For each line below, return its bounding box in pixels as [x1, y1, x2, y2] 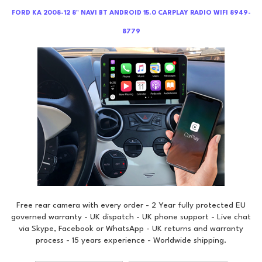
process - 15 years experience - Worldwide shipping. [36, 236, 226, 244]
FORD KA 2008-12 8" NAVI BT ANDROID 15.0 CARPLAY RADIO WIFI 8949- [11, 10, 251, 16]
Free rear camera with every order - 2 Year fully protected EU [16, 201, 246, 209]
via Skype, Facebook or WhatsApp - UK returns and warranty [19, 225, 243, 233]
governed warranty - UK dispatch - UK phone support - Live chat [11, 213, 251, 221]
